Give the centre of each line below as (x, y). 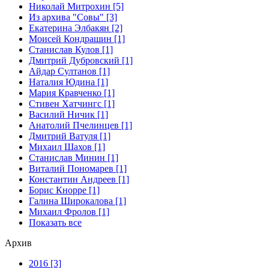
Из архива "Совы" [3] (73, 17)
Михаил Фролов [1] (69, 211)
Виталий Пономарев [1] (78, 168)
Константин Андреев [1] (79, 179)
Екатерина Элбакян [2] (76, 28)
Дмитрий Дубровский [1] (81, 60)
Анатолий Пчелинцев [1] (80, 125)
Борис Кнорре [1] (64, 190)
